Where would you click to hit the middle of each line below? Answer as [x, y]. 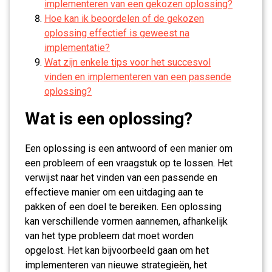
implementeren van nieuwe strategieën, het [116, 265]
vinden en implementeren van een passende [138, 77]
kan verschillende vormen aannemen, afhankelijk [126, 221]
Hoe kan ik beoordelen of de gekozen [124, 19]
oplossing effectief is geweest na [117, 33]
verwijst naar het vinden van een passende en [121, 178]
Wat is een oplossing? [109, 119]
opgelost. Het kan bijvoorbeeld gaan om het [117, 250]
